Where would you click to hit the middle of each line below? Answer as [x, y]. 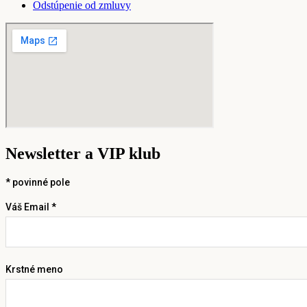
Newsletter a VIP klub [83, 153]
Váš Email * [31, 207]
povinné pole [40, 182]
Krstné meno [34, 269]
